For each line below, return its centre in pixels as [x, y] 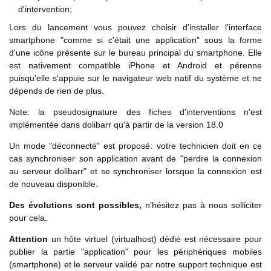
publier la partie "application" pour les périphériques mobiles [135, 252]
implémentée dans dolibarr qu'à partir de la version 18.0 [116, 125]
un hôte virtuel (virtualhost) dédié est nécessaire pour [155, 239]
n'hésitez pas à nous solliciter [202, 205]
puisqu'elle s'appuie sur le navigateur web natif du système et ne [135, 78]
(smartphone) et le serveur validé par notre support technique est [135, 265]
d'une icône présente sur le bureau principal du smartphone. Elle [135, 53]
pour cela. [28, 218]
